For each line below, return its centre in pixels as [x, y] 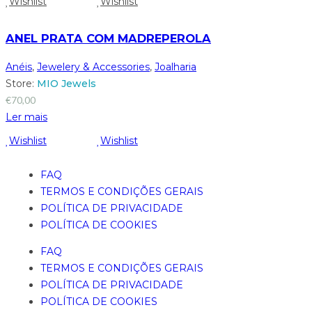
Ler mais [26, 117]
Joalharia [175, 67]
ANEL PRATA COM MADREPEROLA [108, 39]
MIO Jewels [67, 83]
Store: [21, 83]
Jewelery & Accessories [93, 67]
